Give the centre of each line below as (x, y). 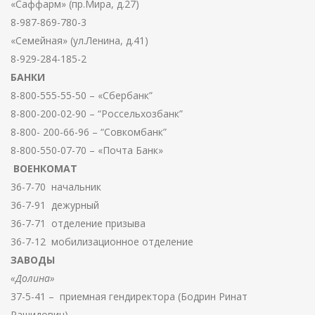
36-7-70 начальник (56, 187)
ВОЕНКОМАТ (44, 169)
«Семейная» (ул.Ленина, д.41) (79, 41)
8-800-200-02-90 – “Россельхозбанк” (97, 114)
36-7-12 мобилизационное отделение (102, 242)
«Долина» (33, 278)
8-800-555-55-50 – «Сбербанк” (82, 96)
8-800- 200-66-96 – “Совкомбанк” (89, 132)
